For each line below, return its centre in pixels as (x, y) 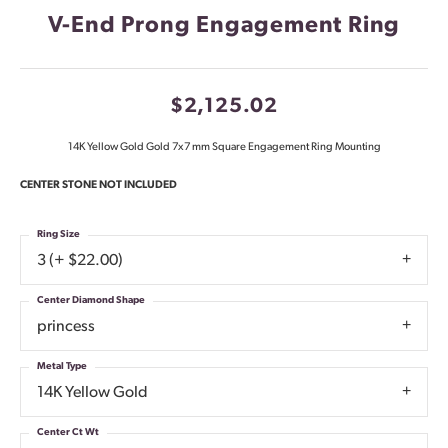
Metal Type (62, 367)
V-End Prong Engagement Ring (224, 27)
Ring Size (58, 235)
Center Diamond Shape (91, 301)
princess (66, 327)
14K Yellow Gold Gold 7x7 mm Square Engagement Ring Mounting (224, 148)
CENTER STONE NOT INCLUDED (98, 186)
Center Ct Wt (68, 433)
